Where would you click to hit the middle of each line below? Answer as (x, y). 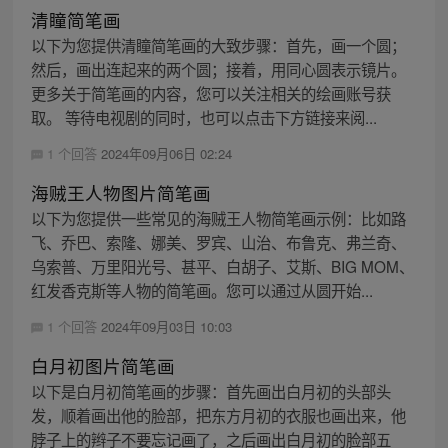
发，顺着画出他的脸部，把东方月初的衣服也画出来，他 (218, 414)
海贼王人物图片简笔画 (120, 192)
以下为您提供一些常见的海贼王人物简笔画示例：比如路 (218, 217)
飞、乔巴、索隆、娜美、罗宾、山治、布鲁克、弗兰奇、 (218, 241)
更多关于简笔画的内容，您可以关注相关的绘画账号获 (210, 92)
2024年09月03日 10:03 (166, 326)
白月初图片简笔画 (102, 365)
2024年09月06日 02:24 (166, 153)
